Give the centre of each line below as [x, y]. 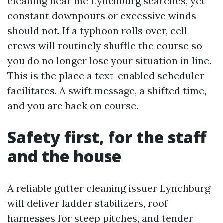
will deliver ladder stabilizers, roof [88, 203]
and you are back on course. [73, 105]
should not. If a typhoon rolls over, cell [97, 31]
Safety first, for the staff [107, 137]
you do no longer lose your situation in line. [109, 60]
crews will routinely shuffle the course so [105, 46]
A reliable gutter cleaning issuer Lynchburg [109, 188]
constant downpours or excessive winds [102, 16]
